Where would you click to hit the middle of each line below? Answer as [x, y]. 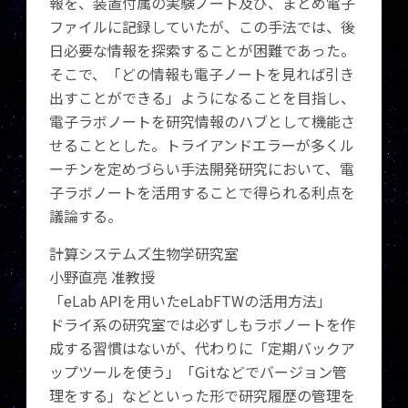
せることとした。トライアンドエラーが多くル [202, 145]
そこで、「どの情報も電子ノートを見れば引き [202, 74]
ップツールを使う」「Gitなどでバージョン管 [199, 372]
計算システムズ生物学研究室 [144, 253]
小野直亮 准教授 [102, 277]
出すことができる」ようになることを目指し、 [203, 97]
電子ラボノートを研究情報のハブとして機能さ [203, 121]
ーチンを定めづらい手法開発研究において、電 [202, 168]
